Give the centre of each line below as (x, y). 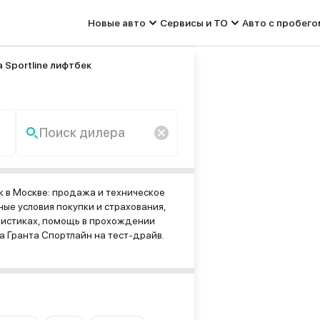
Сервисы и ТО (194, 23)
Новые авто (117, 23)
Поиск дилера (74, 137)
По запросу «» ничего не (85, 167)
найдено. (49, 181)
